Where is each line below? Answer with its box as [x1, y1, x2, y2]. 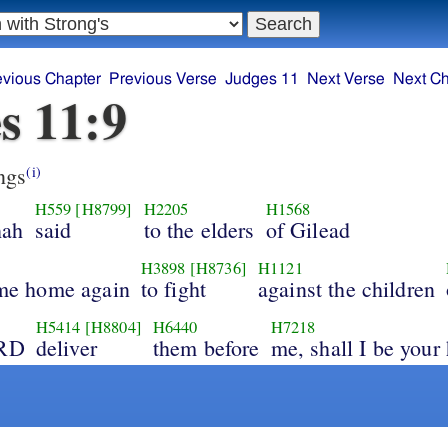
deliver [35, 332, 97, 362]
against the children [257, 273, 436, 303]
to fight [140, 273, 207, 303]
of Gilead [265, 214, 351, 244]
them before [152, 332, 260, 362]
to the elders [143, 214, 255, 244]
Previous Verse [109, 71, 218, 88]
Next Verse [307, 71, 386, 88]
